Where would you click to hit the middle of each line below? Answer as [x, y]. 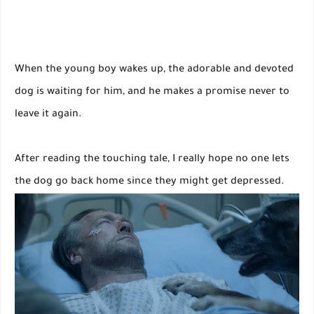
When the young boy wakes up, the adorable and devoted [154, 70]
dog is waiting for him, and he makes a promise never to [152, 92]
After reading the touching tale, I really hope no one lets [152, 159]
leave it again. [48, 115]
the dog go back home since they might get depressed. [150, 182]
